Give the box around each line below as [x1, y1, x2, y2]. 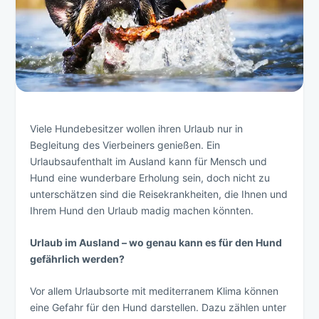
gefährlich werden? [30, 252, 125, 265]
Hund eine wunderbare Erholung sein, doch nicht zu [30, 171, 271, 184]
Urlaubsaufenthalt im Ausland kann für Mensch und [30, 155, 268, 167]
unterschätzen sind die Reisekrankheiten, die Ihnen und [30, 187, 288, 200]
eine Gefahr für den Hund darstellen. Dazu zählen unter [30, 301, 287, 314]
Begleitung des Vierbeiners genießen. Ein [30, 138, 221, 151]
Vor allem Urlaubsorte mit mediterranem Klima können [30, 285, 279, 298]
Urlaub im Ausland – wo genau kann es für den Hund [30, 236, 283, 249]
